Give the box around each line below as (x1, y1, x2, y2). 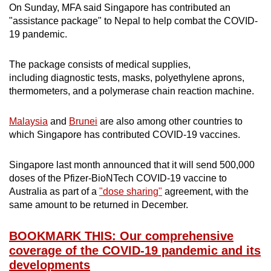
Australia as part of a (9, 186, 99, 197)
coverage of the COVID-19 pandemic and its (9, 243, 261, 257)
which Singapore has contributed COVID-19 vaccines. (9, 129, 243, 140)
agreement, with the (162, 186, 249, 197)
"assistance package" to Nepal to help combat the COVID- (9, 15, 258, 26)
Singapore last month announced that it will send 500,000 (9, 159, 255, 170)
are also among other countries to (97, 116, 243, 126)
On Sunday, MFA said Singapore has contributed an (9, 2, 230, 13)
